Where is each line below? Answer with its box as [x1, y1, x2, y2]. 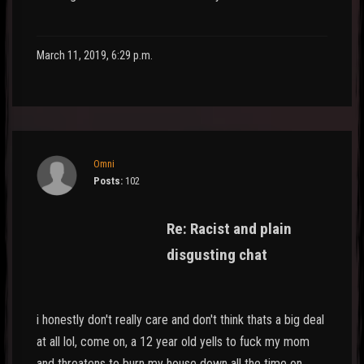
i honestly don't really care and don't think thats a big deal [37, 311, 324, 327]
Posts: [93, 174, 123, 187]
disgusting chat [167, 245, 267, 264]
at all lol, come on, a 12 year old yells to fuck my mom [37, 333, 310, 349]
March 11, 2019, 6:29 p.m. [37, 48, 153, 63]
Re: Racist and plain [167, 219, 292, 238]
